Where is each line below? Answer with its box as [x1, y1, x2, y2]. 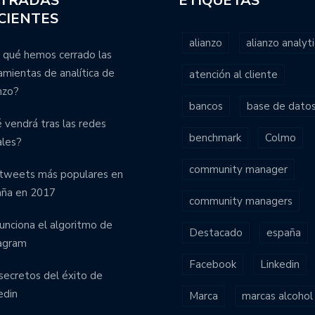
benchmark [189, 131, 241, 145]
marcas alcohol [242, 289, 313, 303]
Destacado [189, 226, 243, 240]
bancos [189, 99, 223, 113]
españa [266, 226, 301, 240]
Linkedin [260, 257, 300, 271]
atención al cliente [189, 67, 278, 82]
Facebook [189, 257, 236, 271]
